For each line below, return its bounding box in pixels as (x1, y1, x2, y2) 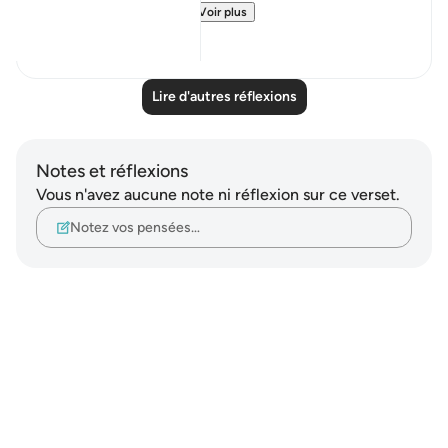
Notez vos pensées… (70, 218, 200, 236)
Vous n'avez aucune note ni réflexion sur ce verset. (36, 185, 400, 204)
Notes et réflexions (36, 160, 188, 182)
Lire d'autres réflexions (151, 88, 297, 105)
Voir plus (198, 5, 247, 19)
